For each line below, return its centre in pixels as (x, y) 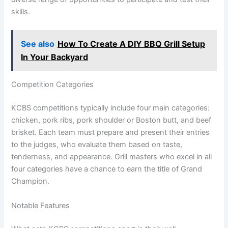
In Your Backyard (55, 57)
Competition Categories (53, 85)
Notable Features (41, 205)
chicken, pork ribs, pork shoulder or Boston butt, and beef (111, 120)
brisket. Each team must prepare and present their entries (111, 133)
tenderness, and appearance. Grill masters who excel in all (112, 157)
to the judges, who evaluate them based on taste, (97, 145)
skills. (21, 12)
